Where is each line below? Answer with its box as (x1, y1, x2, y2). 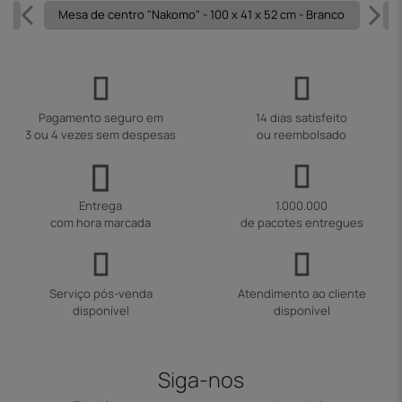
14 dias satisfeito (256, 109, 347, 127)
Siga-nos (158, 364, 244, 394)
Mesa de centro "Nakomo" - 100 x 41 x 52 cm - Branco (58, 6, 345, 23)
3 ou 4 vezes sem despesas (25, 127, 176, 144)
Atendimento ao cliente (237, 285, 366, 302)
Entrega (79, 197, 122, 214)
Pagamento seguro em (38, 109, 163, 127)
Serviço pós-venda (48, 285, 153, 302)
